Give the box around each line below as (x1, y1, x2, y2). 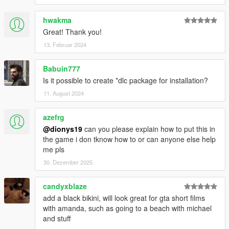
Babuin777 (43, 63, 80, 74)
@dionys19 (43, 124, 82, 134)
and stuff (43, 213, 71, 224)
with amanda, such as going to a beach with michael (43, 203, 212, 214)
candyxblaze (43, 181, 87, 192)
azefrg (43, 112, 64, 123)
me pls (43, 144, 64, 155)
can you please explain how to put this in (82, 124, 215, 134)
